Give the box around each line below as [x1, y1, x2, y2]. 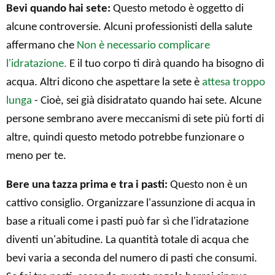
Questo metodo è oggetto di [110, 2, 244, 15]
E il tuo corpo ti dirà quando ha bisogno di [67, 58, 264, 70]
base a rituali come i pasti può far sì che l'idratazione [6, 215, 249, 228]
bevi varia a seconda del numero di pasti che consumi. [6, 252, 257, 265]
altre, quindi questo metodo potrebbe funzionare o [6, 131, 244, 144]
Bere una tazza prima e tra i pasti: [6, 179, 168, 191]
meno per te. [6, 150, 66, 162]
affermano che [6, 39, 77, 52]
